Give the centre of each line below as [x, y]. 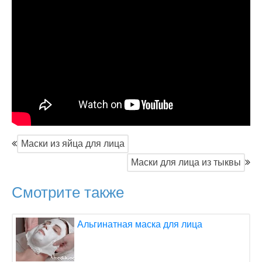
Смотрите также [68, 192]
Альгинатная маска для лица [140, 224]
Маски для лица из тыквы [186, 162]
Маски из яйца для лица [73, 143]
